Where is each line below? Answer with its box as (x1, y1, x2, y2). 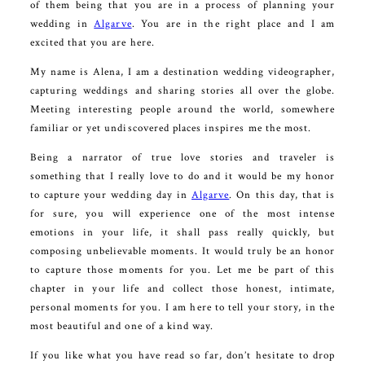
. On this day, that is (229, 188, 336, 203)
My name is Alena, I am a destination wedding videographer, (29, 65, 336, 80)
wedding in (29, 17, 95, 32)
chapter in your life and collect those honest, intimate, (29, 282, 336, 297)
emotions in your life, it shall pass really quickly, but (29, 226, 336, 240)
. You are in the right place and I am (131, 17, 336, 32)
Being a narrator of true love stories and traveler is (29, 151, 336, 165)
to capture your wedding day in (29, 188, 192, 203)
